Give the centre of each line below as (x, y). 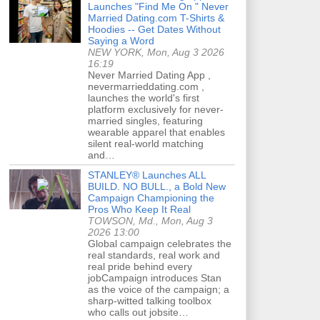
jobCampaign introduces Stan (155, 277)
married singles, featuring (145, 120)
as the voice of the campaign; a (159, 289)
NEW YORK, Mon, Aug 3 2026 (156, 52)
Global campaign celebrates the (160, 243)
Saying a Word (121, 40)
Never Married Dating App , (149, 75)
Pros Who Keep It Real (139, 209)
